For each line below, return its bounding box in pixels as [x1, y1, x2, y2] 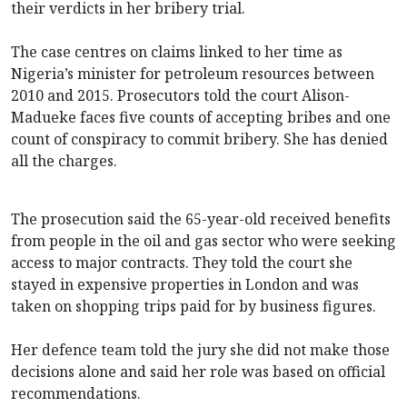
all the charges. [11, 150, 117, 171]
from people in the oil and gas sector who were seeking [11, 230, 396, 251]
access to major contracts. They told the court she [11, 252, 352, 273]
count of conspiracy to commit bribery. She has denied [11, 128, 388, 149]
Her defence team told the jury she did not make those [11, 339, 390, 360]
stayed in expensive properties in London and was [11, 273, 359, 294]
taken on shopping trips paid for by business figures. [11, 295, 376, 316]
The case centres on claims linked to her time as [11, 41, 342, 62]
